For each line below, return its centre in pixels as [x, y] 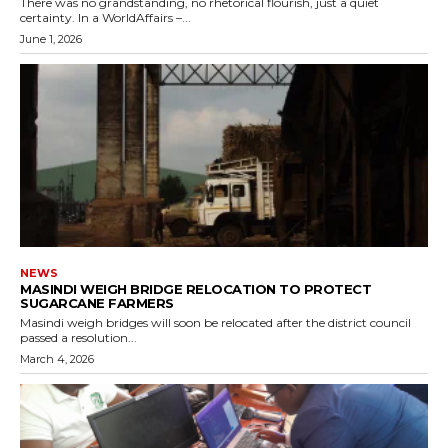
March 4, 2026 [57, 359]
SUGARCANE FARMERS [97, 303]
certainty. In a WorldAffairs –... [134, 17]
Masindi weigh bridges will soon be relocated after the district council [215, 323]
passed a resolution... [78, 338]
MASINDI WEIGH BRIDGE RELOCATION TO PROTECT [195, 289]
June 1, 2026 [51, 38]
